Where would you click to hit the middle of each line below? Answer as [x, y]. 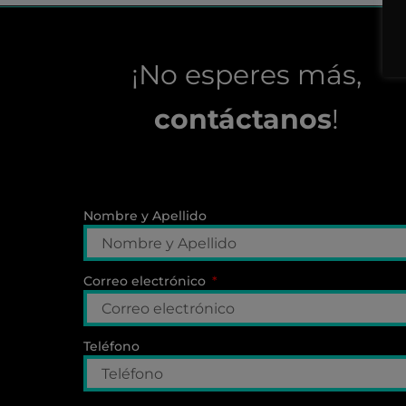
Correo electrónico [146, 281]
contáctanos [242, 119]
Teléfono [111, 347]
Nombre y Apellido [145, 216]
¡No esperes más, [246, 74]
